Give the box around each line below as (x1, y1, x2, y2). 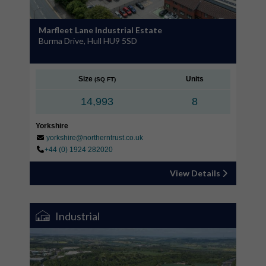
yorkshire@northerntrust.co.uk (46, 133, 143, 142)
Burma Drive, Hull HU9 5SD (39, 35, 137, 46)
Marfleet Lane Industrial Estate (39, 24, 162, 35)
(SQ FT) (94, 75, 116, 83)
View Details (170, 167, 222, 178)
